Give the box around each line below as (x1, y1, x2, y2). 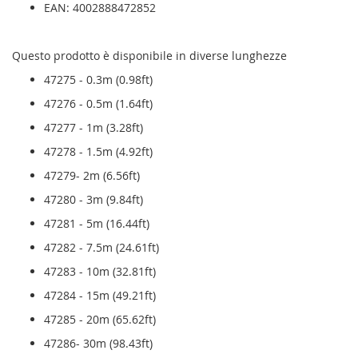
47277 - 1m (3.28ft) (44, 120, 143, 136)
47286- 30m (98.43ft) (44, 336, 153, 352)
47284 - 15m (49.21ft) (44, 288, 156, 304)
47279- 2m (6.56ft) (44, 168, 140, 184)
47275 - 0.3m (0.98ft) (44, 72, 153, 88)
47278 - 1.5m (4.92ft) (44, 144, 153, 160)
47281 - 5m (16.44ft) (44, 216, 149, 232)
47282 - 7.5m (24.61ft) (44, 240, 159, 256)
